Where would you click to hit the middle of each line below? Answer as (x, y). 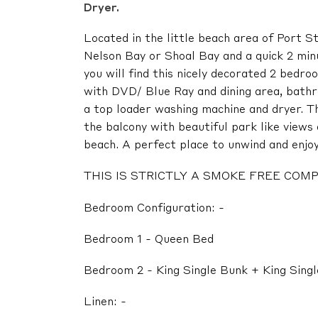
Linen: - (105, 303)
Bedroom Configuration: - (154, 208)
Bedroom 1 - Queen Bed (149, 240)
